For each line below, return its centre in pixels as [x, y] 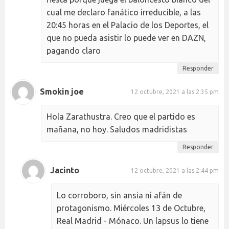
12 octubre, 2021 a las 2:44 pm [175, 171]
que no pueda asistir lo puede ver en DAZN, [126, 38]
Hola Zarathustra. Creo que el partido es [121, 116]
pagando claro [74, 50]
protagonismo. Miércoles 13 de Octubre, [131, 208]
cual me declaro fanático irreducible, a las [124, 12]
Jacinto [65, 170]
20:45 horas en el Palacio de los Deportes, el [128, 25]
